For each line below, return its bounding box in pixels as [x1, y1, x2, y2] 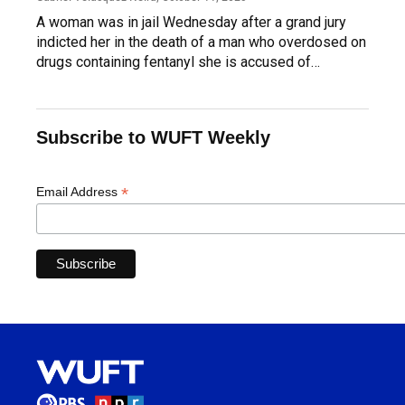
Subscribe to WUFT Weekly [36, 127, 270, 147]
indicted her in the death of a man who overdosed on [36, 33, 366, 51]
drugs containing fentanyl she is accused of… [36, 52, 320, 71]
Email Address [36, 184, 121, 199]
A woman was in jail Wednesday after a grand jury [36, 13, 346, 31]
